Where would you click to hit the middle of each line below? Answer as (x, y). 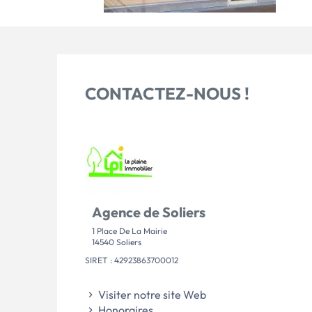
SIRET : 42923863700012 (132, 260)
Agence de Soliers (149, 212)
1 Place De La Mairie (130, 231)
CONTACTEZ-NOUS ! (167, 93)
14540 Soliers (117, 242)
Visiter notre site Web (151, 295)
